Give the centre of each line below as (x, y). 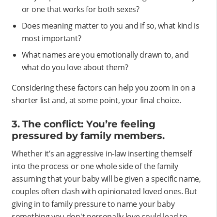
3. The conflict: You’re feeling (84, 124)
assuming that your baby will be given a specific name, (106, 179)
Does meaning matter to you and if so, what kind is (110, 26)
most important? (51, 39)
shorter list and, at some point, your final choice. (96, 101)
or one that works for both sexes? (80, 9)
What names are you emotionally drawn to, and (105, 55)
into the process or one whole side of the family (95, 166)
